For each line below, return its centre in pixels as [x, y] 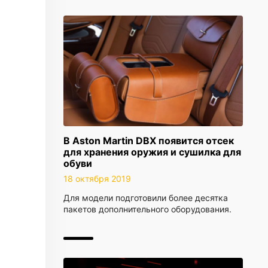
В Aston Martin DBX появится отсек [149, 141]
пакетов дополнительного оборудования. [147, 209]
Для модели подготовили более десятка [146, 198]
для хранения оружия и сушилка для [152, 152]
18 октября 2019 [97, 179]
